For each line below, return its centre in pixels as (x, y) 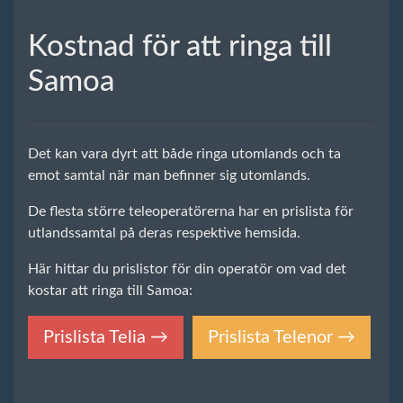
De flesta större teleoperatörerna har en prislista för (191, 212)
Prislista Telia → (106, 338)
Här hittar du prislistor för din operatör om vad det (187, 269)
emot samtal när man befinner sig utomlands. (169, 176)
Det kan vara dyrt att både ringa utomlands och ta (184, 154)
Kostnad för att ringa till (180, 47)
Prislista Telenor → (282, 338)
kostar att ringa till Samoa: (110, 291)
